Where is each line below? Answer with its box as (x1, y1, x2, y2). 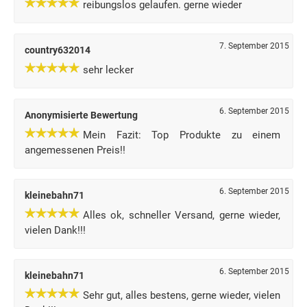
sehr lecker (83, 64, 134, 76)
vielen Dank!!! (25, 224, 86, 236)
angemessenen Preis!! (25, 144, 125, 156)
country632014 (25, 45, 90, 56)
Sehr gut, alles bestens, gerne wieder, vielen (83, 289, 281, 302)
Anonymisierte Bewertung (25, 110, 138, 121)
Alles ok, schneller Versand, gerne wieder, (83, 209, 281, 221)
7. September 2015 (219, 41, 289, 51)
